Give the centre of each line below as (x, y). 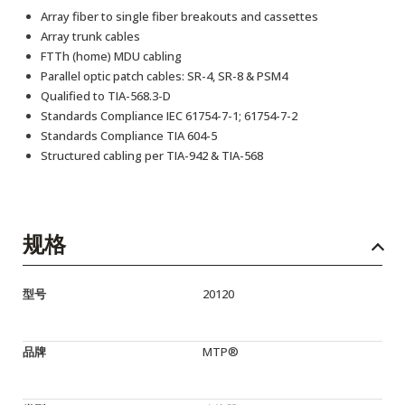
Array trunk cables (90, 36)
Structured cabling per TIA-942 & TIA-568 (152, 155)
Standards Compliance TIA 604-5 (129, 136)
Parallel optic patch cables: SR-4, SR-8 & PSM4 (164, 76)
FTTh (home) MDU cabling (111, 56)
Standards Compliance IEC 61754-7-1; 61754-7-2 (169, 116)
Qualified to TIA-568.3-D (106, 96)
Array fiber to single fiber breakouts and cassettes (179, 16)
